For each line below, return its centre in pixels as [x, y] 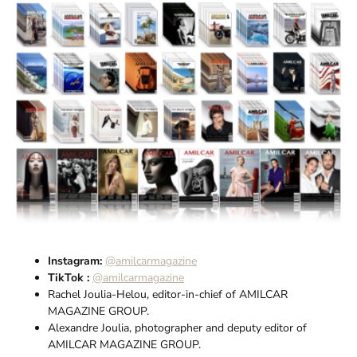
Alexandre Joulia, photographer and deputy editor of [177, 328]
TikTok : [70, 278]
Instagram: [75, 261]
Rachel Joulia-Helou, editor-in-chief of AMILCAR [168, 295]
